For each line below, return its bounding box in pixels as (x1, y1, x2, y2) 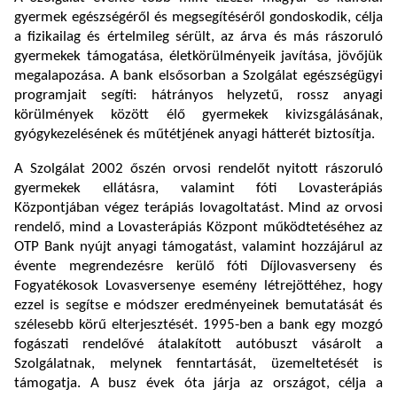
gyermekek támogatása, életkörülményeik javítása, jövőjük (14, 49, 383, 65)
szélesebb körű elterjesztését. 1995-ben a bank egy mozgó (14, 317, 383, 333)
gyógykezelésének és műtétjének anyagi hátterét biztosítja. (14, 127, 375, 143)
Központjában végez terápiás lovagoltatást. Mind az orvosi (14, 200, 383, 216)
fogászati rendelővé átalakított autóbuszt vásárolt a (14, 337, 383, 353)
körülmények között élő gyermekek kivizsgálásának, (14, 107, 383, 123)
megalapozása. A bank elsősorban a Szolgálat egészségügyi (14, 68, 383, 84)
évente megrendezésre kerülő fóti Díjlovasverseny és (14, 259, 383, 275)
